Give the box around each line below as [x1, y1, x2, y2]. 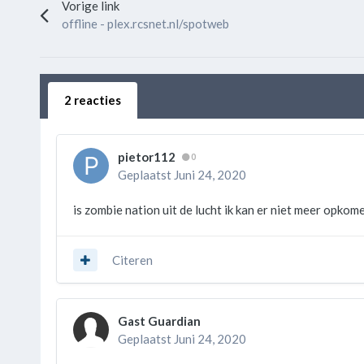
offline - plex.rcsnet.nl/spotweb [61, 16, 229, 32]
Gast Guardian [117, 314, 201, 329]
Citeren [111, 252, 153, 267]
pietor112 [117, 149, 175, 165]
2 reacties [63, 93, 121, 108]
